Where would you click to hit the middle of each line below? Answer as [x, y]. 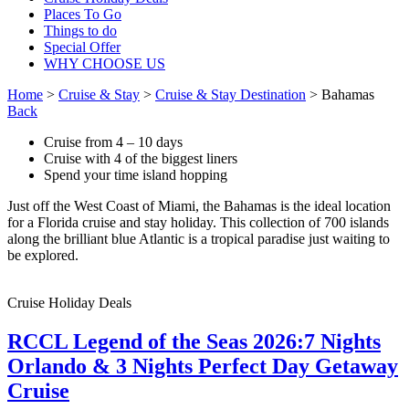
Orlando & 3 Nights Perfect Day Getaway [203, 366]
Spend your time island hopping [136, 174]
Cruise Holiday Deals [69, 302]
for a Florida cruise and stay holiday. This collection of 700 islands [198, 222]
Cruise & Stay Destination [231, 94]
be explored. [43, 255]
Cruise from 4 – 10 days [113, 142]
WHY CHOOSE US [105, 63]
